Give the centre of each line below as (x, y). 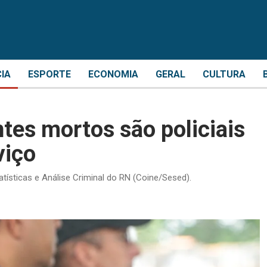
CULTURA (224, 74)
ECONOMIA (113, 74)
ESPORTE (49, 74)
